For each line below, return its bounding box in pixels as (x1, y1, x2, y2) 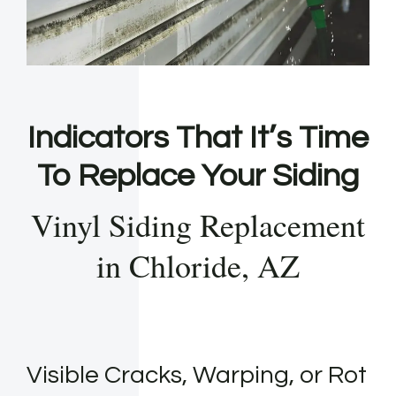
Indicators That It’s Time (27, 121, 369, 156)
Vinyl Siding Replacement (31, 203, 365, 247)
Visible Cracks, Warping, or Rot (27, 362, 367, 389)
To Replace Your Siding (37, 159, 359, 194)
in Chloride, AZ (96, 244, 300, 287)
